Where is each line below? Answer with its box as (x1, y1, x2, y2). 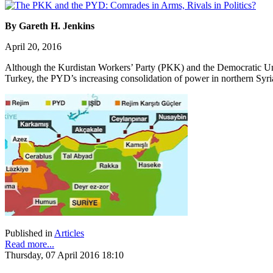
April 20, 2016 (5, 41, 62, 52)
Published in (5, 227, 52, 238)
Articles (54, 227, 84, 238)
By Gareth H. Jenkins (5, 20, 94, 31)
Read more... (5, 238, 54, 249)
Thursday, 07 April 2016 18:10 (5, 249, 124, 260)
